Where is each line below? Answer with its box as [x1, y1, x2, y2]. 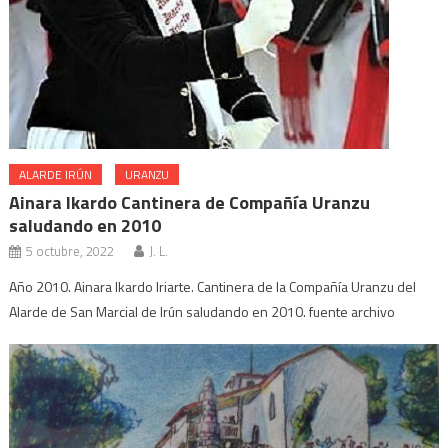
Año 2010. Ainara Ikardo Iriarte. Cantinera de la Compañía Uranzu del [9, 276, 417, 297]
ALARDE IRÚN [19, 165, 93, 184]
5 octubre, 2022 [26, 241, 115, 261]
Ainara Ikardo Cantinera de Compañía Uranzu [9, 189, 371, 216]
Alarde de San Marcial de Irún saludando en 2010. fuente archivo [9, 301, 396, 322]
